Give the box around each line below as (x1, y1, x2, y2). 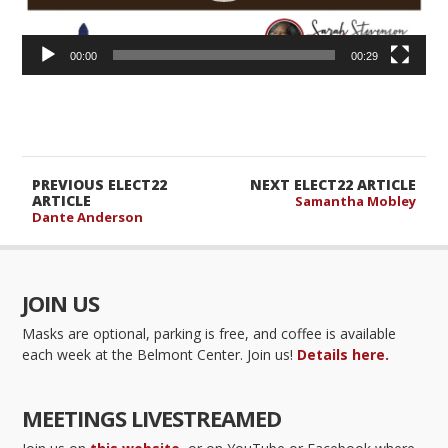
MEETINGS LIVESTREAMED (22, 403, 282, 434)
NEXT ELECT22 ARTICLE (249, 175, 416, 195)
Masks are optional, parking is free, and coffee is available (22, 324, 397, 344)
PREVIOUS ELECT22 (32, 175, 168, 195)
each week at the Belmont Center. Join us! (22, 345, 298, 365)
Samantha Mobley (294, 192, 416, 211)
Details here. (297, 345, 390, 365)
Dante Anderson (32, 208, 144, 227)
